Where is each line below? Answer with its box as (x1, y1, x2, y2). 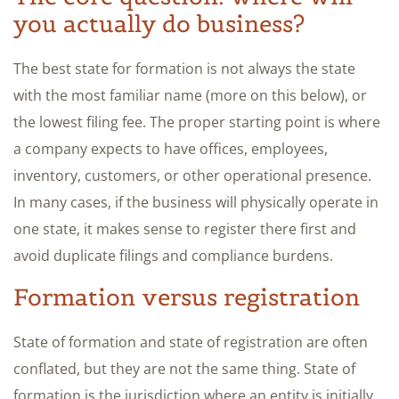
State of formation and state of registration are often (13, 331, 368, 352)
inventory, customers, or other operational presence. (13, 165, 371, 185)
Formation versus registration (13, 281, 360, 312)
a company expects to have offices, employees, (13, 138, 328, 159)
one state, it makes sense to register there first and (13, 218, 356, 239)
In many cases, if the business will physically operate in (13, 191, 379, 212)
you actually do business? (13, 8, 305, 38)
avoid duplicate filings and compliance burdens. (13, 245, 333, 265)
